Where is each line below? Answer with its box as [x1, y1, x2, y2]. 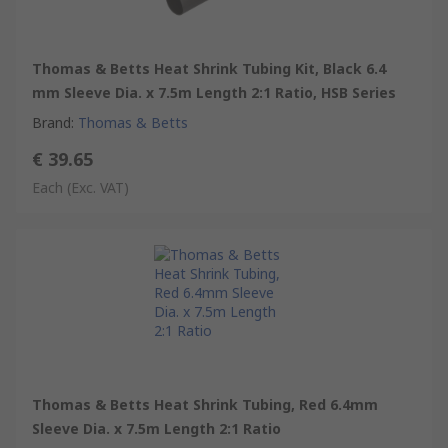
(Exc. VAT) [67, 177, 129, 197]
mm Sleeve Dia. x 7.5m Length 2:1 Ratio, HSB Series [32, 82, 396, 102]
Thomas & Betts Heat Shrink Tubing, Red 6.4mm [32, 394, 378, 414]
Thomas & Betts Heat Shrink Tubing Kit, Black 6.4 [32, 58, 386, 78]
